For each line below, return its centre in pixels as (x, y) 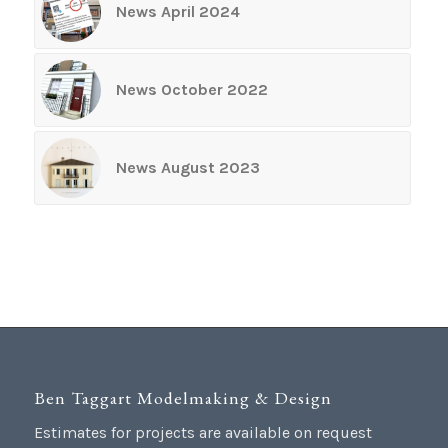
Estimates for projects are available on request (202, 433)
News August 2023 (187, 167)
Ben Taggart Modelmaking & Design (182, 397)
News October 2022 (191, 89)
